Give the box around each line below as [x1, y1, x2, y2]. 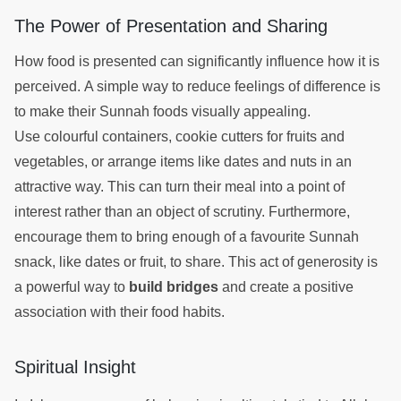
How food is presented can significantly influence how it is [14, 53, 380, 69]
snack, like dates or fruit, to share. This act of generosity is [14, 253, 378, 269]
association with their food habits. [14, 303, 228, 320]
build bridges [129, 278, 218, 294]
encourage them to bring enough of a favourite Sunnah [14, 228, 359, 244]
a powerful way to [14, 278, 129, 294]
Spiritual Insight [14, 356, 141, 377]
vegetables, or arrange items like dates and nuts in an [14, 153, 352, 169]
